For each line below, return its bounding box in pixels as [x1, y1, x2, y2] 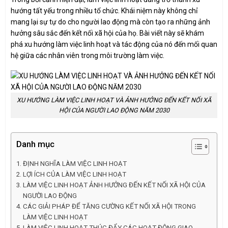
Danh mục [16, 139, 54, 150]
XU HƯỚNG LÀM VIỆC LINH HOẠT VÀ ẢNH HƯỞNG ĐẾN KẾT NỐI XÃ [17, 96, 211, 104]
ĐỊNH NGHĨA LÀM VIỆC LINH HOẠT [22, 160, 127, 168]
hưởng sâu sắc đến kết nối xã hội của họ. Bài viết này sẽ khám [11, 29, 204, 37]
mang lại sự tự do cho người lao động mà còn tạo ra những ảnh [11, 18, 210, 26]
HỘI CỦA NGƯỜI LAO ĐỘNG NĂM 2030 [59, 106, 169, 115]
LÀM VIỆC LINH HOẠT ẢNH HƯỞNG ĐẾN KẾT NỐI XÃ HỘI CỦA [22, 181, 206, 189]
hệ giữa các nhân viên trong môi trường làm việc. [11, 51, 164, 60]
